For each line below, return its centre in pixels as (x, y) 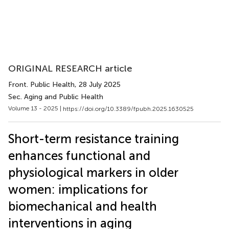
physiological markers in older (93, 172)
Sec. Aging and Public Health (56, 97)
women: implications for (78, 189)
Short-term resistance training (94, 139)
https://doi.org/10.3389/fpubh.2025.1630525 (128, 109)
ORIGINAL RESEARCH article (70, 68)
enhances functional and (79, 155)
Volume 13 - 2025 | (36, 108)
